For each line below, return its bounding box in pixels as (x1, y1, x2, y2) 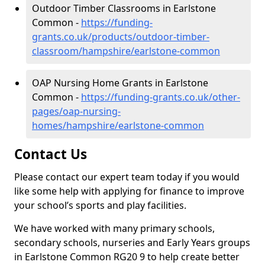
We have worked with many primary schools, (14, 222, 215, 235)
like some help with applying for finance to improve (14, 185, 244, 198)
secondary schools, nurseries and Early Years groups (14, 236, 250, 249)
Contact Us (14, 145, 87, 163)
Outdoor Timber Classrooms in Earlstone (32, 2, 216, 15)
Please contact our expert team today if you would (14, 170, 240, 183)
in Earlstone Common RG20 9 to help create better (14, 250, 240, 263)
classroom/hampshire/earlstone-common (32, 44, 220, 57)
